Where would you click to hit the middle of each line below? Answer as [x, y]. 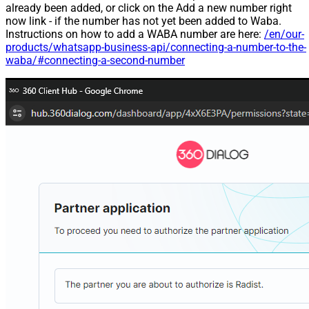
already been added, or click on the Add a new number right [149, 8]
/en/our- [284, 34]
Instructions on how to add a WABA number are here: [135, 34]
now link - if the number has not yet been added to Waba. [143, 21]
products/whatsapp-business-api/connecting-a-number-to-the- [156, 47]
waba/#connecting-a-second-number [95, 60]
